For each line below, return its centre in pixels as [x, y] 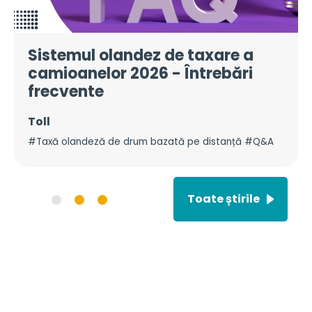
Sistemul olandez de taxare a [141, 55]
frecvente [66, 92]
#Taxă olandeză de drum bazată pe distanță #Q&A [152, 142]
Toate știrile [224, 199]
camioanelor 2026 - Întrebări [140, 73]
